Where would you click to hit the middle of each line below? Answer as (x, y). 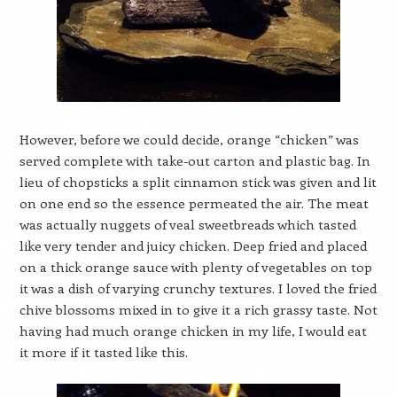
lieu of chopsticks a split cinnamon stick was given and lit (198, 182)
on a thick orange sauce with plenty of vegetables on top (195, 267)
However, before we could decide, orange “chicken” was (189, 139)
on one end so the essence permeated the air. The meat (194, 203)
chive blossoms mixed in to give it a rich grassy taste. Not (198, 309)
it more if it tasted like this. (103, 352)
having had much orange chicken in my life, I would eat (193, 331)
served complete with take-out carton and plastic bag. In (195, 160)
